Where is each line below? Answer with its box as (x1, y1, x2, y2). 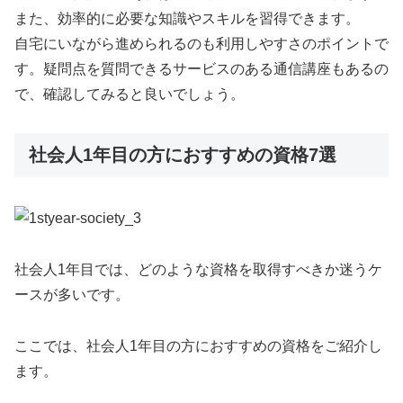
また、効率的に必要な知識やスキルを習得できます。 (14, 10, 360, 26)
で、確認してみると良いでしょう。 (14, 85, 245, 102)
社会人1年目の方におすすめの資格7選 (29, 144, 336, 165)
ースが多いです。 (14, 286, 130, 302)
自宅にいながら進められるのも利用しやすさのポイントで (14, 35, 389, 51)
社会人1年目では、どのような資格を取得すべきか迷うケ (14, 261, 382, 277)
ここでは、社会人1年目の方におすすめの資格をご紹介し (14, 337, 382, 354)
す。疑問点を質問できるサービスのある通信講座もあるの (14, 60, 389, 76)
